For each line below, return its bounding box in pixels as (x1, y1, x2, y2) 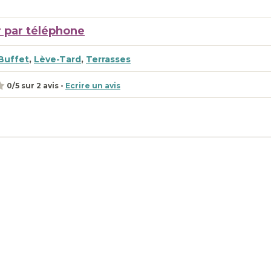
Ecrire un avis (65, 80, 120, 90)
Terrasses (86, 54, 131, 65)
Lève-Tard (34, 54, 81, 65)
